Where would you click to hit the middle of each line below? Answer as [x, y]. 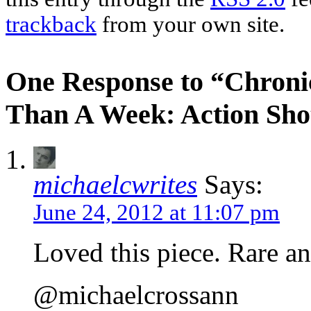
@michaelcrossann [136, 294]
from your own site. [191, 25]
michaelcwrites [115, 184]
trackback [51, 25]
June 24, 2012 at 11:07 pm [157, 212]
